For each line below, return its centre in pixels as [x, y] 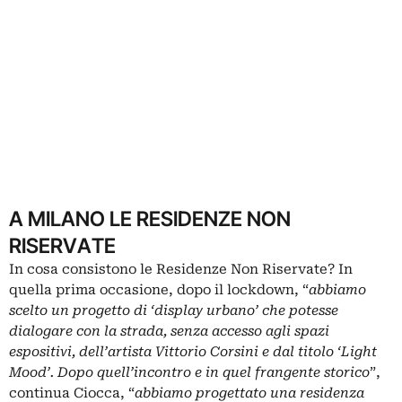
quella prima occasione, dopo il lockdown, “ [159, 289]
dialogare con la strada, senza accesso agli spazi [169, 331]
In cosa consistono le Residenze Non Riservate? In [181, 269]
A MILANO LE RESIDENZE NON [150, 218]
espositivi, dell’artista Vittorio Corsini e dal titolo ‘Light [193, 351]
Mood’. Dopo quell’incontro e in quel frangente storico [189, 372]
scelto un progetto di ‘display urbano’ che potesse [174, 310]
